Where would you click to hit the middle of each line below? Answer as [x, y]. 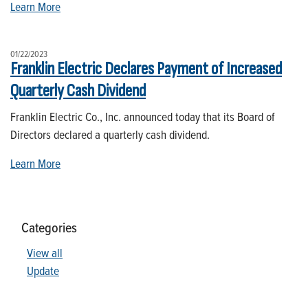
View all [45, 252]
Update [43, 270]
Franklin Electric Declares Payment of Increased [146, 69]
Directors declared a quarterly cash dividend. [110, 134]
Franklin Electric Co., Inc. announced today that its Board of [142, 116]
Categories [49, 227]
